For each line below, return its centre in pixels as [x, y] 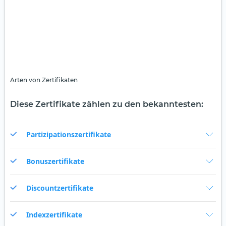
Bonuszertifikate [55, 161]
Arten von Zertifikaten [44, 80]
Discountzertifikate [60, 188]
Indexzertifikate [54, 215]
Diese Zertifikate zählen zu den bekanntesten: [107, 104]
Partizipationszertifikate [69, 135]
